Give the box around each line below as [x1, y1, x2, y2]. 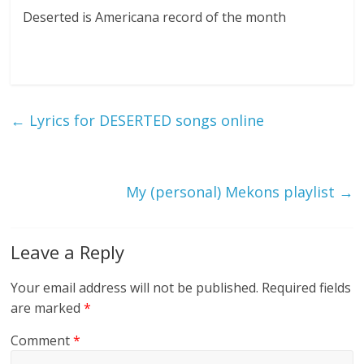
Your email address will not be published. [11, 278, 259, 297]
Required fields [262, 278, 352, 297]
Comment [11, 331, 74, 349]
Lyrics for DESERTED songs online [25, 110, 265, 130]
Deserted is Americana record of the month [23, 7, 287, 26]
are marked [11, 298, 84, 317]
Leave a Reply [11, 239, 125, 264]
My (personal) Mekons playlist [125, 181, 339, 201]
